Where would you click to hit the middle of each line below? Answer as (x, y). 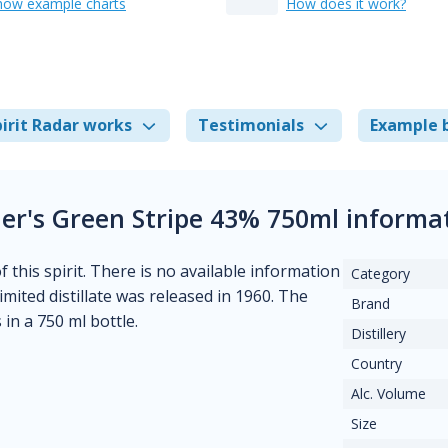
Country (377, 363)
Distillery (379, 333)
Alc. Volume (389, 393)
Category (381, 273)
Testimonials (251, 125)
